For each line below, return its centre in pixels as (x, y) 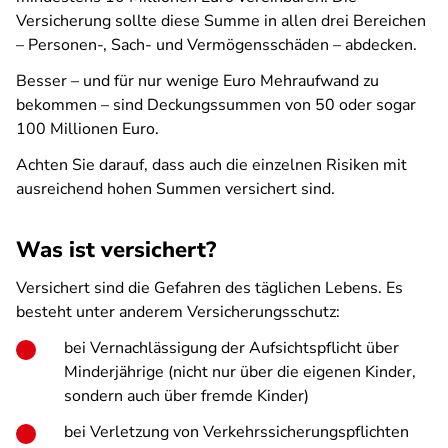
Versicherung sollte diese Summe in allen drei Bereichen (221, 21)
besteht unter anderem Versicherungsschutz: (178, 312)
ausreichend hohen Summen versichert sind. (177, 189)
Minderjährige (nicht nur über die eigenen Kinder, (240, 372)
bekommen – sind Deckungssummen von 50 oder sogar (216, 105)
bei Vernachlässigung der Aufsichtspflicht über (231, 348)
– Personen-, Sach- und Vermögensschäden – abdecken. (216, 45)
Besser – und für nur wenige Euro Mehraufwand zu (197, 81)
